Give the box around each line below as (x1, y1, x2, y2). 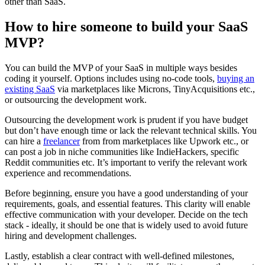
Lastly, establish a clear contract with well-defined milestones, (5, 250, 234, 261)
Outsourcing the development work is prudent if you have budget (5, 114, 248, 125)
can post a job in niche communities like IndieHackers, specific (5, 146, 239, 157)
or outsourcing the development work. (5, 94, 147, 105)
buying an (217, 73, 254, 83)
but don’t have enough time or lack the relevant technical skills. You (5, 125, 257, 135)
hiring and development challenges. (5, 230, 137, 241)
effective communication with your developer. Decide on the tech (5, 209, 248, 219)
